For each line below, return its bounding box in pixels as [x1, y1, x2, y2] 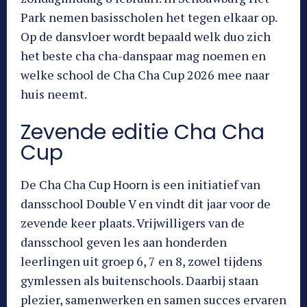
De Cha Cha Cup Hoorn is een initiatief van [21, 176, 260, 193]
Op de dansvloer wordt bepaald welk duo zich [21, 28, 271, 45]
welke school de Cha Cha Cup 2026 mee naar [21, 66, 269, 84]
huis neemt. [21, 86, 87, 103]
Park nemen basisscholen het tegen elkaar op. [21, 9, 277, 26]
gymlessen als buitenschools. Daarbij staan [21, 272, 258, 289]
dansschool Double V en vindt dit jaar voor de [21, 195, 271, 212]
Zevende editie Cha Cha [21, 118, 265, 147]
